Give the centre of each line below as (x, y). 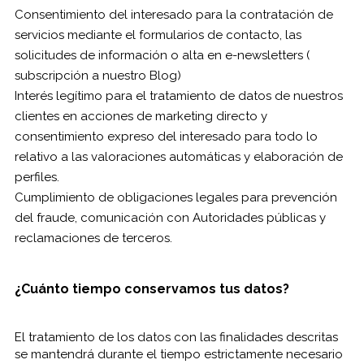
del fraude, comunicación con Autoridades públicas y (170, 218)
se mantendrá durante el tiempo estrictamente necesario (178, 354)
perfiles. (37, 177)
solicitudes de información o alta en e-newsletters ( (162, 55)
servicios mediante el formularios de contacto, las (158, 35)
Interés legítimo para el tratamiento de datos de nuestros (178, 96)
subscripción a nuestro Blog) (97, 76)
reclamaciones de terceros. (93, 238)
